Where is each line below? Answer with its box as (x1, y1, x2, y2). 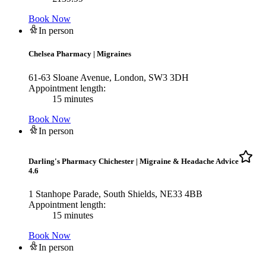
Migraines (97, 49, 131, 59)
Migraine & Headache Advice (140, 156, 239, 166)
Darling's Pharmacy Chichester (28, 156, 134, 166)
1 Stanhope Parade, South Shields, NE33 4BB (28, 188, 202, 199)
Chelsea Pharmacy (28, 49, 91, 59)
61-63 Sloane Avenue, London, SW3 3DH (28, 72, 189, 83)
